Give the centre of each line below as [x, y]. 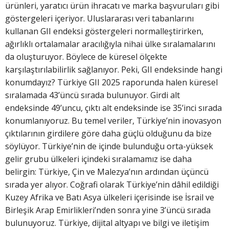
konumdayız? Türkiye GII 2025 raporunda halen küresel [111, 83]
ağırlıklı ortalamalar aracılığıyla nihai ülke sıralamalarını [110, 44]
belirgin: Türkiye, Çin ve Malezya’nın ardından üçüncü [107, 172]
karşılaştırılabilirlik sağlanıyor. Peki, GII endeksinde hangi [114, 70]
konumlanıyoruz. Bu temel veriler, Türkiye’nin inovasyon [113, 121]
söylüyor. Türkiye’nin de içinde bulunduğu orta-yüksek [109, 146]
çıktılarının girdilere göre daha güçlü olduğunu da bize [108, 134]
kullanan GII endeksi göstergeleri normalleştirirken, [104, 31]
